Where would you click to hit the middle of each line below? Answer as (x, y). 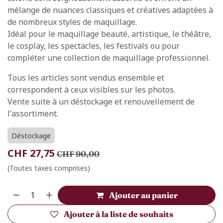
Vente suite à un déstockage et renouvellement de (101, 102)
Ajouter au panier (143, 195)
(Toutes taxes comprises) (49, 168)
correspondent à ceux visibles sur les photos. (91, 90)
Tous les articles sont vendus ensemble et (86, 78)
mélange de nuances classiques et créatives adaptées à (110, 10)
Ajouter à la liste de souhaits (118, 214)
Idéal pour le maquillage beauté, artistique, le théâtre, (109, 34)
